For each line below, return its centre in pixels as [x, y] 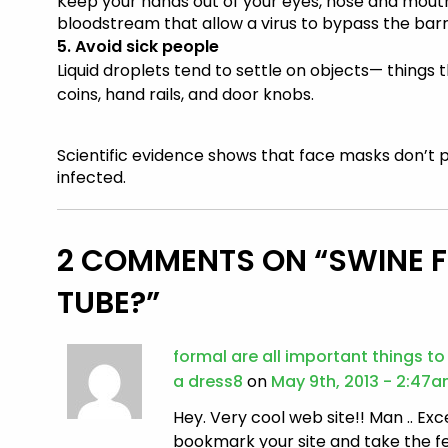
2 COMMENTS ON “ [193, 261]
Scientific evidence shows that [178, 156]
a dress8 [208, 382]
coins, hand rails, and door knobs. [186, 95]
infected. [92, 178]
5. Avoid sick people [138, 47]
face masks [347, 156]
